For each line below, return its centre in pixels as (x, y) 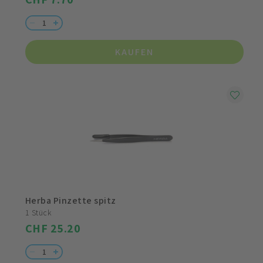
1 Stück (38, 213)
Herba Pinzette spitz (71, 201)
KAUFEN (134, 52)
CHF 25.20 (53, 229)
